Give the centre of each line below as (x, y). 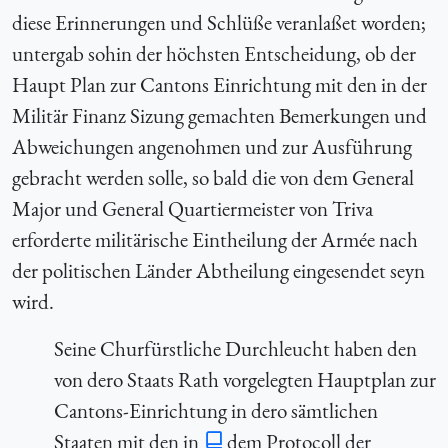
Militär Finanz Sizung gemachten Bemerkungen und (219, 115)
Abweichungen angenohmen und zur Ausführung (212, 146)
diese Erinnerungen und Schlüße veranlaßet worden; (219, 22)
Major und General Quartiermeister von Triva (192, 208)
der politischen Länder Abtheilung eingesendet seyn (218, 270)
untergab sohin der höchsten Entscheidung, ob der (214, 53)
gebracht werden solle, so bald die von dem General (213, 177)
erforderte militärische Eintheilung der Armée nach (215, 239)
